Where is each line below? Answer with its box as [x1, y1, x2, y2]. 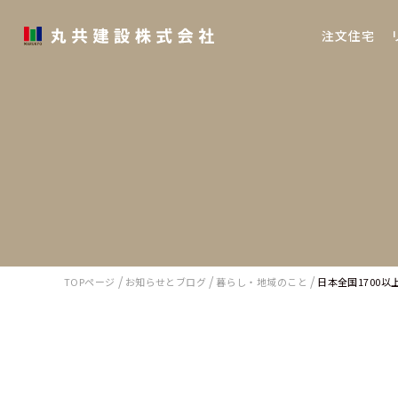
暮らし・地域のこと [216, 275, 308, 289]
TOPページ [64, 275, 115, 289]
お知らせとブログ [124, 275, 207, 289]
